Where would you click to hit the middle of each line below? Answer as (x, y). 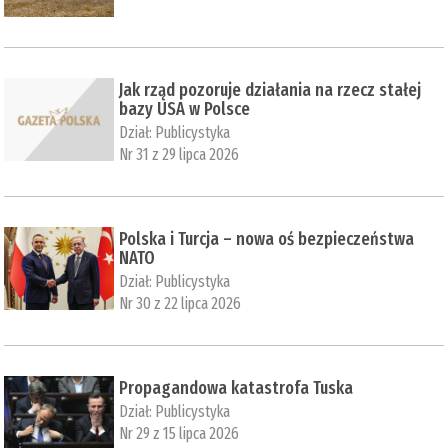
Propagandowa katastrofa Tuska (236, 387)
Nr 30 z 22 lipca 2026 (180, 303)
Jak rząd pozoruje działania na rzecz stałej (270, 89)
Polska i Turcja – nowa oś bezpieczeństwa (267, 238)
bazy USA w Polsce (185, 108)
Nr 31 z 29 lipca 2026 (179, 154)
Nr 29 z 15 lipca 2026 (179, 433)
